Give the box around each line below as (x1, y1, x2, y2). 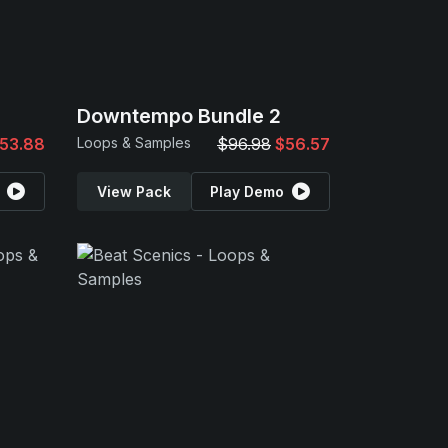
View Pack (96, 183, 171, 200)
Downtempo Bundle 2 (77, 104, 281, 128)
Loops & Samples (77, 134, 191, 151)
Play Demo (210, 183, 285, 200)
